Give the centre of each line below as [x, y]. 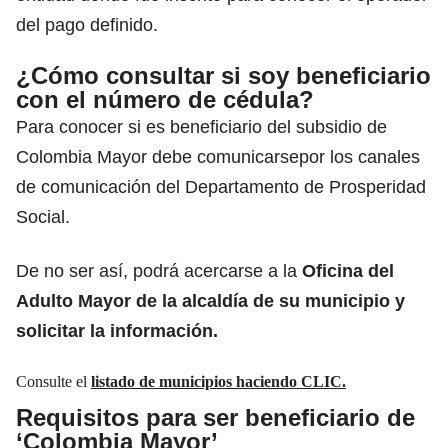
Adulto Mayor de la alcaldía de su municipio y [210, 300]
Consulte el [53, 381]
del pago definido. [87, 24]
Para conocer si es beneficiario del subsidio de [201, 126]
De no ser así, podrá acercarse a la [159, 270]
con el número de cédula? [165, 99]
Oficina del [348, 270]
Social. [43, 216]
